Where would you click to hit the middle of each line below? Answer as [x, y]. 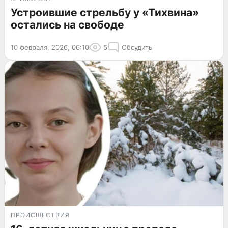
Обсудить [137, 47]
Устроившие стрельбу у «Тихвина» [105, 12]
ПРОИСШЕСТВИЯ [40, 215]
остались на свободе [67, 24]
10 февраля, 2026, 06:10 [50, 47]
